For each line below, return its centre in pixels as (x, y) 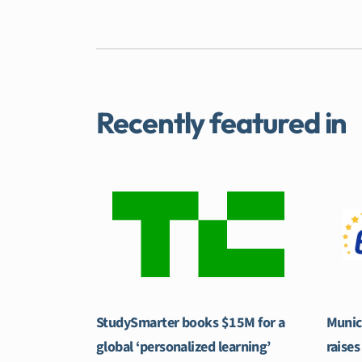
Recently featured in (222, 123)
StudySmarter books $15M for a (191, 323)
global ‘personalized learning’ (183, 347)
